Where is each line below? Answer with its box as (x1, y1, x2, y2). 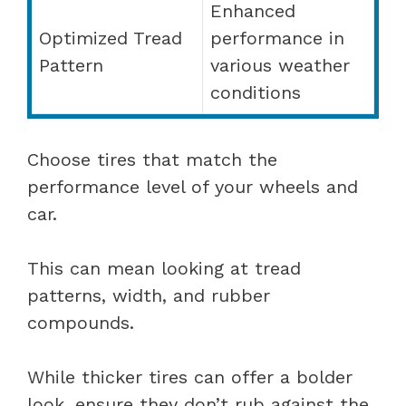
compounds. (27, 311, 134, 333)
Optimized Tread (39, 26, 182, 49)
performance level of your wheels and (27, 175, 358, 198)
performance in (210, 26, 344, 49)
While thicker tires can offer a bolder (27, 365, 353, 388)
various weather (210, 53, 350, 76)
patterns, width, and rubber (27, 284, 270, 306)
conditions (210, 81, 301, 103)
